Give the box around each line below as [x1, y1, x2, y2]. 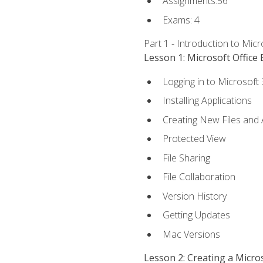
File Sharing [162, 151, 210, 164]
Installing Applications [162, 94, 252, 107]
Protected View [162, 132, 226, 146]
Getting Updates [162, 208, 230, 222]
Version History [162, 189, 227, 203]
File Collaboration [162, 170, 235, 184]
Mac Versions [162, 228, 220, 241]
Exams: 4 [162, 13, 200, 26]
